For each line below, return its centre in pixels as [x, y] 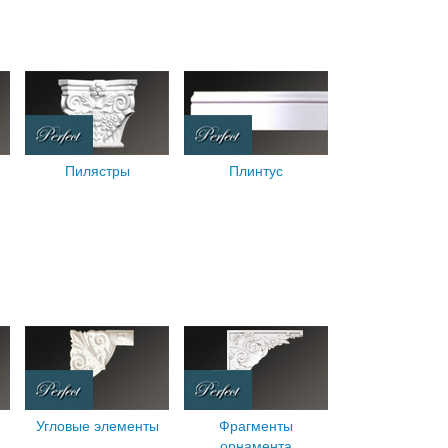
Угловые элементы [97, 425]
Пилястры [97, 170]
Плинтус [256, 170]
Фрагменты [256, 425]
